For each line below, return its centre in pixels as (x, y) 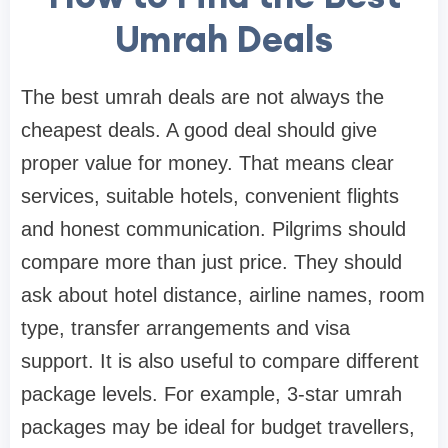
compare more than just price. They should (211, 262)
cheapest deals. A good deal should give (199, 130)
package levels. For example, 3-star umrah (211, 394)
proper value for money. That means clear (207, 163)
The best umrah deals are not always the (202, 97)
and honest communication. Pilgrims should (213, 229)
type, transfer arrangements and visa (185, 328)
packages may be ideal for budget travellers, (218, 427)
